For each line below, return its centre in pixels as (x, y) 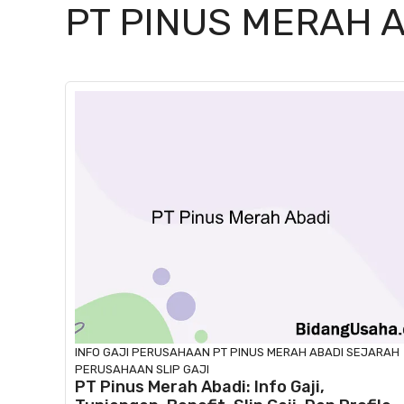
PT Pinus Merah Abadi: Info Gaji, (200, 386)
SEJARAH (373, 352)
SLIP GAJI (183, 369)
